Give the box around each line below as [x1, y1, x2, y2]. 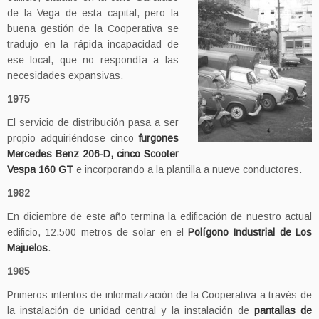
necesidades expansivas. [7, 70, 123, 81]
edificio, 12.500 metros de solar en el [7, 226, 189, 238]
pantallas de [253, 305, 313, 316]
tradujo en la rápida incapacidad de [7, 38, 179, 50]
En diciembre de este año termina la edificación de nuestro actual [7, 211, 312, 222]
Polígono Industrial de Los [188, 226, 313, 238]
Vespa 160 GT [7, 164, 73, 175]
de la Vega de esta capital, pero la [7, 7, 179, 19]
